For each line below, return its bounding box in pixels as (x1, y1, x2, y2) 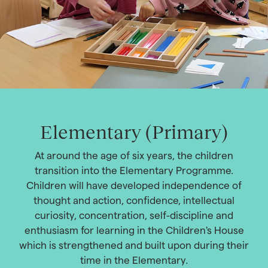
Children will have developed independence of (26, 180, 242, 191)
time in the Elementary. (80, 255, 188, 266)
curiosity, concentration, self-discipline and (35, 210, 233, 221)
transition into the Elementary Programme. (35, 165, 233, 176)
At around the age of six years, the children (35, 150, 233, 162)
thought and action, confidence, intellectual (33, 195, 234, 206)
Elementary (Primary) (40, 121, 228, 143)
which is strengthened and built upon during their (19, 240, 249, 251)
